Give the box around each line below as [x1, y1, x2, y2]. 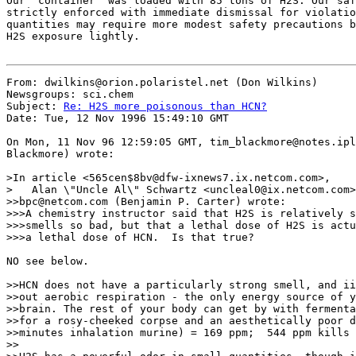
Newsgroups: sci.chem [6, 88, 133, 100]
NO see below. [6, 255, 95, 267]
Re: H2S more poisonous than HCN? [64, 100, 267, 112]
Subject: [6, 100, 64, 112]
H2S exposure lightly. [6, 30, 140, 42]
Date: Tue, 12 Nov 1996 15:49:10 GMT [6, 112, 229, 124]
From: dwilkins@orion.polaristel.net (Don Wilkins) [6, 76, 318, 88]
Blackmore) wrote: [6, 148, 114, 160]
